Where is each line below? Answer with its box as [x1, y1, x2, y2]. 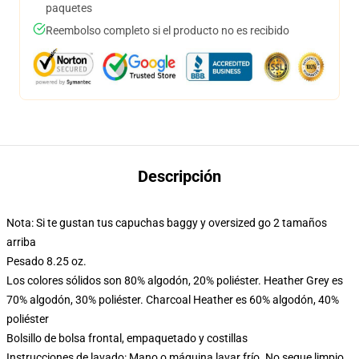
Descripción [138, 167, 221, 186]
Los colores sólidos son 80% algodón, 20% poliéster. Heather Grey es [6, 274, 343, 287]
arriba [6, 236, 36, 248]
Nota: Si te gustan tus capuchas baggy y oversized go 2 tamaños [6, 216, 327, 229]
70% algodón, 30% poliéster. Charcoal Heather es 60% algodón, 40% [6, 293, 339, 306]
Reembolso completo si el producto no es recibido [46, 24, 289, 37]
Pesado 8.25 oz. [6, 255, 87, 268]
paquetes [46, 2, 92, 14]
